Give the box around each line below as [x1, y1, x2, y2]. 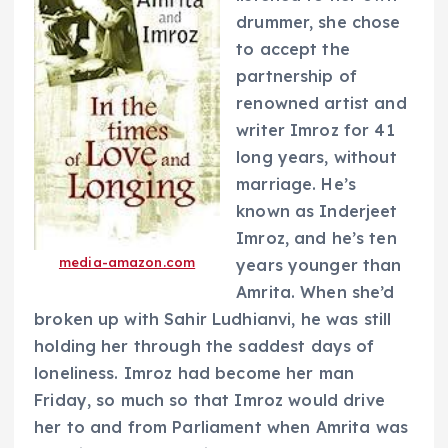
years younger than [236, 254, 402, 275]
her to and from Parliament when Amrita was [34, 416, 408, 437]
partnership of [236, 65, 358, 86]
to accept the [236, 38, 350, 59]
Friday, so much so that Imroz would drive [34, 389, 385, 410]
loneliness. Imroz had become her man [34, 362, 355, 383]
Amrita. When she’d [236, 281, 395, 302]
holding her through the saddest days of [34, 335, 375, 356]
